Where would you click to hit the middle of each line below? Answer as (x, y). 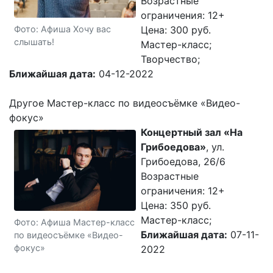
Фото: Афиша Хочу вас (62, 29)
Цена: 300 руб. (176, 30)
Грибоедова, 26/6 (183, 161)
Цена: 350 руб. (176, 205)
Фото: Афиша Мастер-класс (74, 222)
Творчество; (170, 59)
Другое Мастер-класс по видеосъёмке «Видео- (125, 103)
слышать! (34, 41)
